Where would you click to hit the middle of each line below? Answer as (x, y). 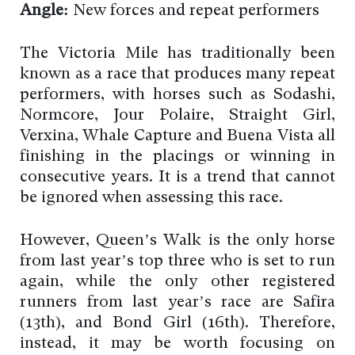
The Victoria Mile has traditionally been (177, 54)
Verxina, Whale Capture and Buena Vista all (177, 137)
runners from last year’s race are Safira (177, 303)
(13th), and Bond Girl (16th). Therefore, (177, 324)
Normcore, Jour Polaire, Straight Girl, (177, 116)
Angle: (46, 11)
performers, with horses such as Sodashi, (177, 95)
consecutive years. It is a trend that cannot (177, 178)
